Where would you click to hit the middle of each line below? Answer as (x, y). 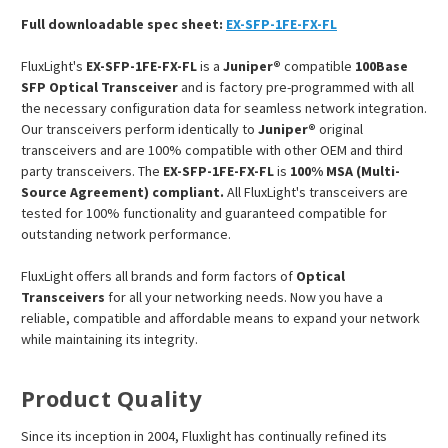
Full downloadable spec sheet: (123, 24)
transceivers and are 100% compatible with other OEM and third (212, 150)
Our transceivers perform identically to (139, 129)
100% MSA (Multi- (345, 171)
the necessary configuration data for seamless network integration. (224, 108)
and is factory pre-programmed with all (297, 87)
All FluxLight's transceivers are (316, 192)
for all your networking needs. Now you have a (244, 297)
